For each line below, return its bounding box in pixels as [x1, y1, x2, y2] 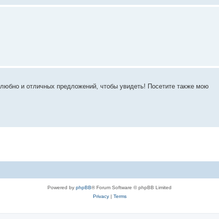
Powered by [47, 184, 76, 190]
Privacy [92, 193, 109, 199]
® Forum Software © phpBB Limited [91, 184, 172, 190]
